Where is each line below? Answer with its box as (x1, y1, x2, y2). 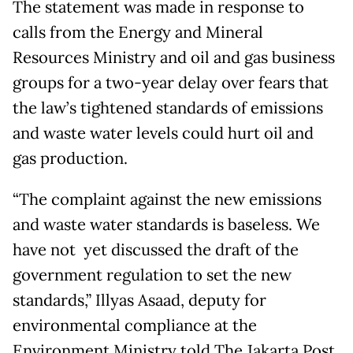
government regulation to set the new (13, 264, 292, 285)
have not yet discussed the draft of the (13, 239, 299, 260)
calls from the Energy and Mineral (13, 21, 263, 43)
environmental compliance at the (13, 314, 257, 336)
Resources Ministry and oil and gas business (13, 46, 335, 68)
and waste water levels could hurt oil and (13, 122, 314, 143)
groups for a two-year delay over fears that (13, 72, 329, 93)
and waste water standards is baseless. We (13, 214, 320, 235)
